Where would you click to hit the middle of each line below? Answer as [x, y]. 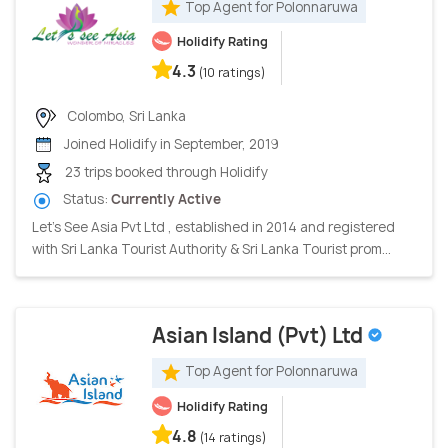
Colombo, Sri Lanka [125, 115]
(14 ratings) [233, 437]
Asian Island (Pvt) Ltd [259, 335]
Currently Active [166, 199]
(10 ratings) [232, 72]
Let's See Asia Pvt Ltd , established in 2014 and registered [213, 226]
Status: [85, 199]
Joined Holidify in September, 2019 [170, 144]
